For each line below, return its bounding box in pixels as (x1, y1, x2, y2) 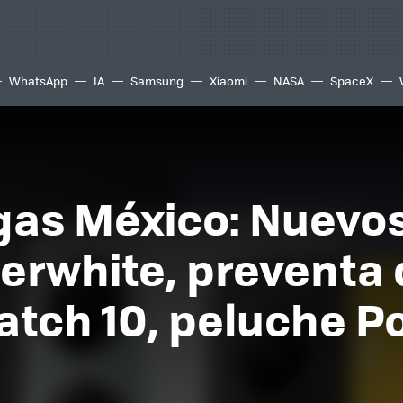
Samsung (130, 72, 184, 89)
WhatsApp (9, 72, 67, 89)
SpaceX (330, 72, 373, 89)
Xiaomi (210, 72, 247, 89)
